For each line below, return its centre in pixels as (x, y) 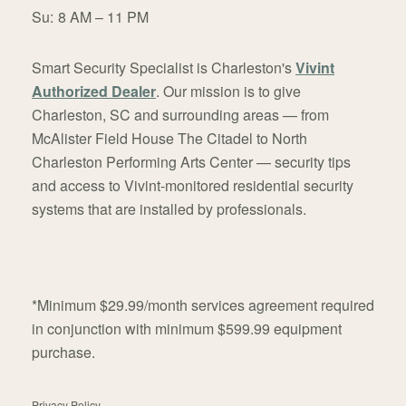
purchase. (63, 352)
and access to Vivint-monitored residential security (193, 185)
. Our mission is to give (228, 91)
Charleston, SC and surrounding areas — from (180, 114)
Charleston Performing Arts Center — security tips (191, 161)
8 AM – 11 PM (103, 16)
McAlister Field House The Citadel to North (169, 138)
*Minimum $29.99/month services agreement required (203, 304)
